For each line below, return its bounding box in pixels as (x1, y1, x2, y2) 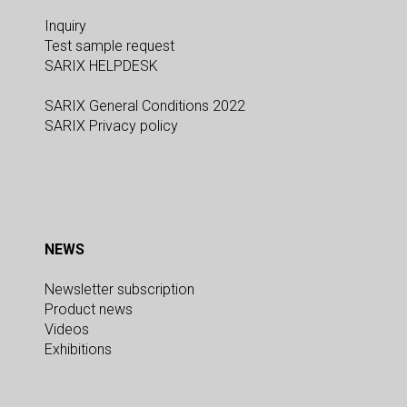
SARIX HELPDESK (45, 57, 158, 75)
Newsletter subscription (45, 281, 194, 299)
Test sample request (45, 37, 174, 55)
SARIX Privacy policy (45, 117, 178, 135)
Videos (45, 321, 89, 339)
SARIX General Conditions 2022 (45, 97, 245, 115)
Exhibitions (45, 341, 112, 359)
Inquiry (45, 17, 86, 35)
